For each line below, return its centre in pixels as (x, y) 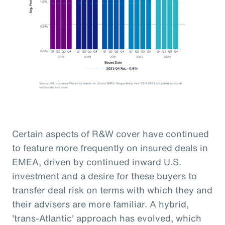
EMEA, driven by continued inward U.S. (97, 161)
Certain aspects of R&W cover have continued (110, 133)
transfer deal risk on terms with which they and (112, 190)
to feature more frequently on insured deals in (110, 147)
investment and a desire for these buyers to (104, 176)
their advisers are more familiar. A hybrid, (100, 204)
